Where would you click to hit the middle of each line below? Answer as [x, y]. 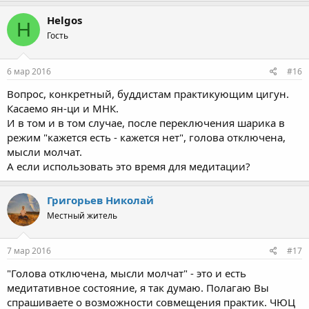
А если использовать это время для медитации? [129, 166]
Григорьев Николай [100, 200]
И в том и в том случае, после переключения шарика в [146, 122]
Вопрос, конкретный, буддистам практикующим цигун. [148, 93]
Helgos [64, 20]
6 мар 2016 [29, 71]
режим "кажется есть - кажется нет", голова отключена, [146, 137]
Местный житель [82, 215]
